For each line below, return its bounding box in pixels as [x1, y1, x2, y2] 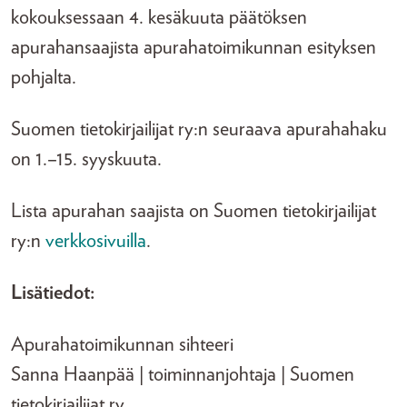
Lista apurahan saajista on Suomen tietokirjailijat [11, 201, 376, 221]
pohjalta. [11, 67, 76, 87]
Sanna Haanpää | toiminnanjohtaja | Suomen [11, 364, 354, 384]
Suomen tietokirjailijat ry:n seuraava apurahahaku [11, 119, 387, 139]
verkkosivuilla [45, 231, 146, 251]
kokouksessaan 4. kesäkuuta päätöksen [11, 7, 307, 27]
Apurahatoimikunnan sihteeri [11, 334, 233, 354]
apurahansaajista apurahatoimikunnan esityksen [11, 37, 376, 57]
